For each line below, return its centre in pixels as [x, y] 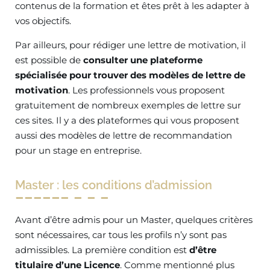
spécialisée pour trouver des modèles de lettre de [130, 75]
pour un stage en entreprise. [78, 151]
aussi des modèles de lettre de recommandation [124, 136]
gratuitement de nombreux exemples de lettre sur [128, 105]
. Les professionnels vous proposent [146, 90]
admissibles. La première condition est [102, 250]
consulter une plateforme [143, 60]
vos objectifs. [43, 21]
